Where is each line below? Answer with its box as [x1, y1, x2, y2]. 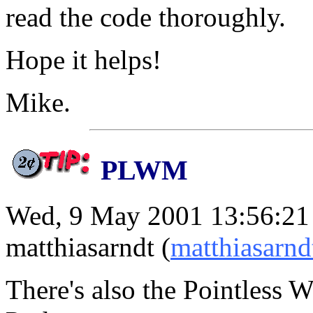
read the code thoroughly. [6, 2, 286, 33]
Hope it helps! [6, 45, 161, 75]
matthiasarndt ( [6, 231, 170, 262]
